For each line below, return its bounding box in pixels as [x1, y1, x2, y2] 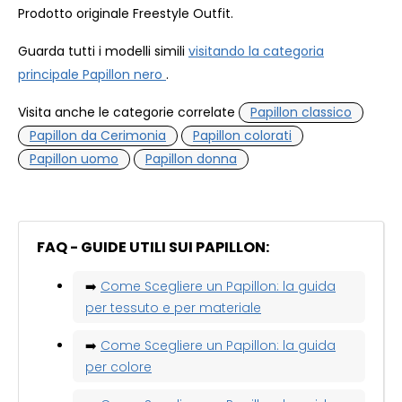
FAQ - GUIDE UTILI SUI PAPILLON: [37, 236, 269, 258]
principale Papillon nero [18, 65, 166, 83]
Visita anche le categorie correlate [18, 102, 239, 121]
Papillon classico [250, 103, 352, 122]
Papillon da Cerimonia [30, 127, 166, 145]
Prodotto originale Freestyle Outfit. [18, 4, 233, 22]
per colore [85, 357, 152, 376]
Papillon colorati [193, 127, 292, 145]
